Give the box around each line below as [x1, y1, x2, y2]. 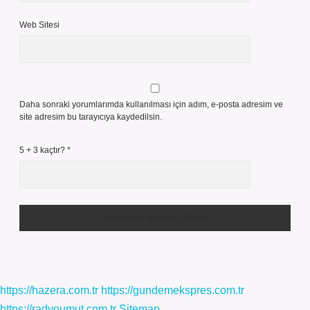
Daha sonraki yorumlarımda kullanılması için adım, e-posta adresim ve [19, 100, 283, 109]
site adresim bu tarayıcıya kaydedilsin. [19, 112, 162, 122]
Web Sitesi [19, 20, 60, 30]
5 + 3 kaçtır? [19, 145, 67, 155]
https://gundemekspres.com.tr [101, 284, 244, 296]
